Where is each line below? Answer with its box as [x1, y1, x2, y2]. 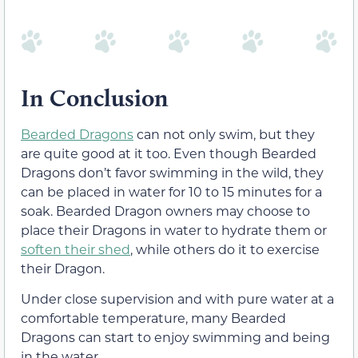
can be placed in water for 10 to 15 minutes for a [21, 183, 322, 201]
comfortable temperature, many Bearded [21, 309, 286, 327]
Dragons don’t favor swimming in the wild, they [21, 164, 324, 181]
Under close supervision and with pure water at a [21, 290, 334, 308]
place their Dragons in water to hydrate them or [21, 221, 327, 239]
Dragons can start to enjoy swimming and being [21, 328, 330, 346]
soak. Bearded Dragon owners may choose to [21, 202, 310, 220]
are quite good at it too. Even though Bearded [21, 145, 316, 162]
